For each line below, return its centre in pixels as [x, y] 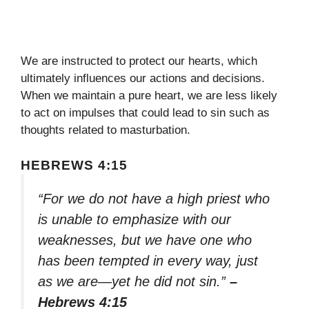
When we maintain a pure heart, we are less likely [149, 96]
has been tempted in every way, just [148, 260]
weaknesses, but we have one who [145, 240]
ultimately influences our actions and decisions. [143, 79]
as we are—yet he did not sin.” [134, 281]
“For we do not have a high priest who [154, 198]
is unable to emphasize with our [134, 219]
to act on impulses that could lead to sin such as [145, 113]
